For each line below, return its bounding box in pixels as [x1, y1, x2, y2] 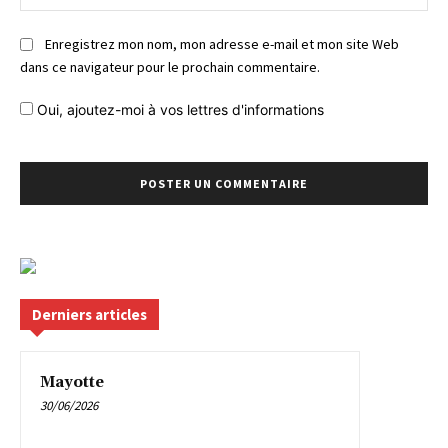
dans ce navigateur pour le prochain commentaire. [20, 57, 320, 76]
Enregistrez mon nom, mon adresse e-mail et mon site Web [45, 35, 399, 54]
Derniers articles [32, 304, 147, 324]
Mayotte [40, 372, 104, 392]
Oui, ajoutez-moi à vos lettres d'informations [33, 100, 324, 118]
